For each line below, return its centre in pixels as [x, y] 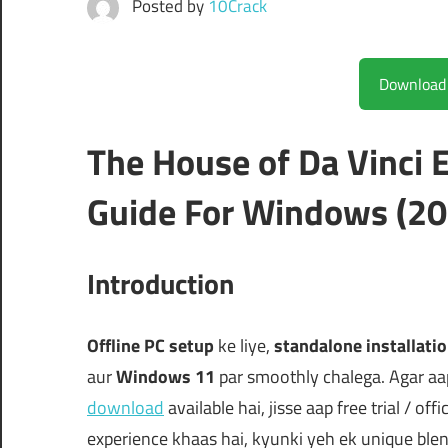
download [125, 408]
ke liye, [244, 346]
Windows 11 [165, 377]
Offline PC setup [150, 346]
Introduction [160, 284]
